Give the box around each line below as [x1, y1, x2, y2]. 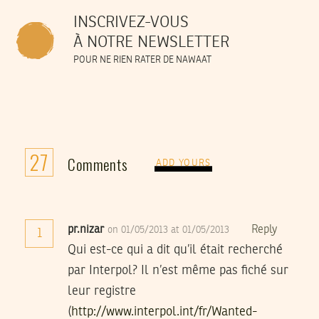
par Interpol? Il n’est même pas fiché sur [68, 264, 288, 278]
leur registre [68, 285, 136, 298]
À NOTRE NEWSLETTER [73, 35, 229, 51]
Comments [68, 153, 128, 176]
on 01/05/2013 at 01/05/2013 [108, 225, 232, 236]
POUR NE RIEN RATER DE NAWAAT [73, 56, 211, 66]
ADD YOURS [155, 158, 211, 168]
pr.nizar [68, 224, 104, 236]
